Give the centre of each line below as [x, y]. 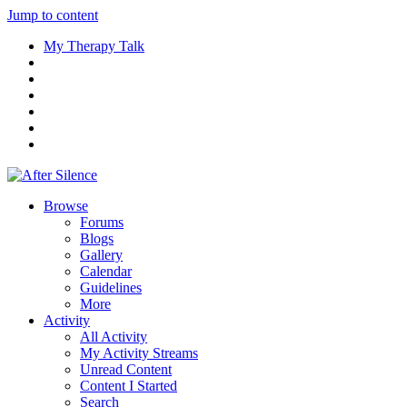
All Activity [114, 337]
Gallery [101, 255]
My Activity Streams [139, 353]
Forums [102, 222]
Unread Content [126, 369]
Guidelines [111, 288]
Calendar [106, 271]
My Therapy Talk [94, 46]
